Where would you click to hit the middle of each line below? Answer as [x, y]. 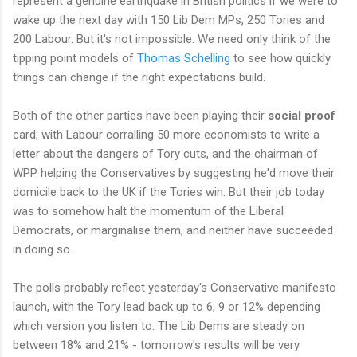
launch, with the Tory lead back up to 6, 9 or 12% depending [167, 306]
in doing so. [43, 249]
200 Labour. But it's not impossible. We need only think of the [172, 39]
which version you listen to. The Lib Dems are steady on [159, 326]
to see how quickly [280, 58]
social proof [302, 115]
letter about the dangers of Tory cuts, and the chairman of [165, 153]
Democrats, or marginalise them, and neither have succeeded [173, 230]
